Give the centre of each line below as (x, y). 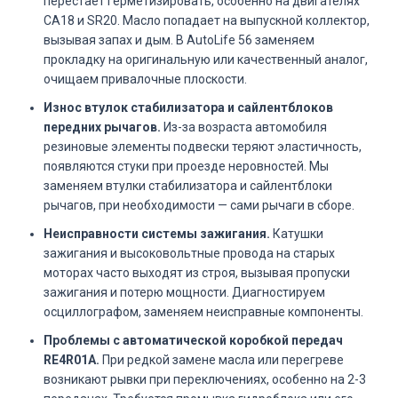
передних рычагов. (102, 127)
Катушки (297, 233)
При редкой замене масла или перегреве (222, 359)
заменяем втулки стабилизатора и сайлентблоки (188, 185)
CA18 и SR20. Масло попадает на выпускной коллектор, (207, 20)
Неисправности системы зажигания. (157, 233)
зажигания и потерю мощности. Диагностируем (184, 292)
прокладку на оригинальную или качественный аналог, (206, 59)
